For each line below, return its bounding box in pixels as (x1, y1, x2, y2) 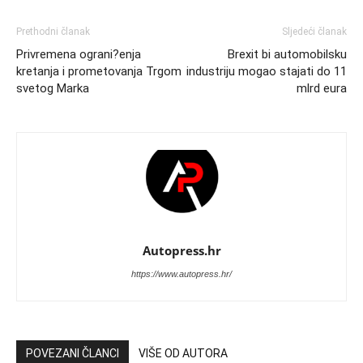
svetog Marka (16, 80, 89, 96)
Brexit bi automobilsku (228, 46, 347, 62)
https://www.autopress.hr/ (131, 268, 232, 279)
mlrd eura (297, 80, 347, 96)
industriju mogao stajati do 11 (186, 63, 347, 79)
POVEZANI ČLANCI (26, 346, 119, 360)
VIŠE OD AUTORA (139, 346, 228, 360)
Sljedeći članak (282, 25, 347, 37)
